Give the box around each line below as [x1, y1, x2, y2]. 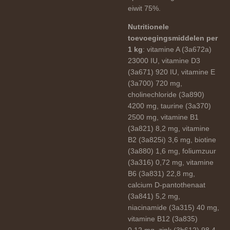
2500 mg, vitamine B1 [128, 112, 199, 121]
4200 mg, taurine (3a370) [128, 101, 211, 110]
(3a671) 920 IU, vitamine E [128, 67, 215, 76]
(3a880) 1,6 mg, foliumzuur [128, 146, 216, 155]
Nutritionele [128, 22, 169, 31]
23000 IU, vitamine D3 [128, 56, 200, 65]
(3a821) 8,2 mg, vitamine [128, 124, 209, 132]
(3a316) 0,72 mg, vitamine [128, 158, 214, 166]
